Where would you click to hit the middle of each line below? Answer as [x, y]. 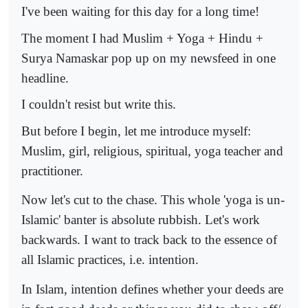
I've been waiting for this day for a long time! [140, 12]
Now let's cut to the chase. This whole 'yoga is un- [153, 200]
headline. [45, 78]
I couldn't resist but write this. [99, 104]
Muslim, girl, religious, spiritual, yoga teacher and [152, 151]
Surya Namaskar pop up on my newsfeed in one [148, 58]
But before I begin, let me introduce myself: [136, 131]
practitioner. [52, 171]
